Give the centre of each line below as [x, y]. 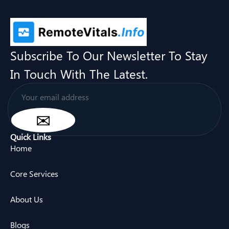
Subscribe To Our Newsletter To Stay [109, 55]
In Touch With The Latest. [79, 73]
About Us [27, 199]
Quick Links [31, 136]
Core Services [34, 173]
